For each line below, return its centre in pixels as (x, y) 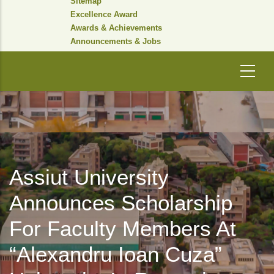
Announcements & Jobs (115, 41)
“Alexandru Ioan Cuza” (116, 254)
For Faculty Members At (123, 228)
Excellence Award (104, 14)
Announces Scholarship (121, 202)
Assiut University (89, 177)
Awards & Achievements (116, 28)
